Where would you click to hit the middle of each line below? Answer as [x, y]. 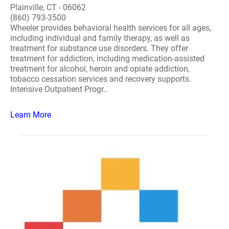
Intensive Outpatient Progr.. [59, 89]
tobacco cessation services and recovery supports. [101, 79]
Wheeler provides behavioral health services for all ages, [111, 28]
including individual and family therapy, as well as [100, 38]
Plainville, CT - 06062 [48, 7]
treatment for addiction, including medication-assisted [107, 59]
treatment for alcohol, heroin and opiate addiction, [100, 69]
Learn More [31, 115]
